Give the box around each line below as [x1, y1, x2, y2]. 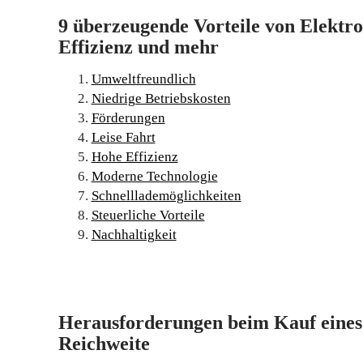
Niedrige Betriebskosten [91, 91, 231, 106]
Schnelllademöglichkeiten [91, 188, 241, 203]
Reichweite [58, 332, 150, 354]
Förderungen [91, 110, 165, 126]
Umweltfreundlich [91, 71, 196, 87]
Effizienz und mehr [58, 36, 219, 58]
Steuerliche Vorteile [91, 207, 205, 223]
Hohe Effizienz [91, 149, 178, 164]
